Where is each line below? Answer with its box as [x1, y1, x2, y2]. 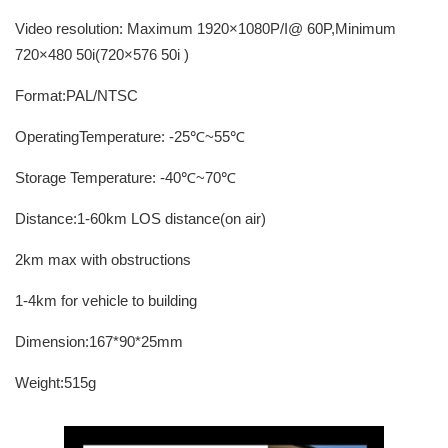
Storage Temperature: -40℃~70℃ [15, 169, 236, 186]
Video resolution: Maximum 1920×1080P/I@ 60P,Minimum [15, 20, 396, 37]
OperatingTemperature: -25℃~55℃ [15, 128, 245, 145]
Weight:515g [15, 374, 96, 391]
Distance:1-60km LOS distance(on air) [15, 210, 266, 227]
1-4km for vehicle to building [15, 292, 197, 309]
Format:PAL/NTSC [15, 87, 138, 104]
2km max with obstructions [15, 251, 191, 268]
